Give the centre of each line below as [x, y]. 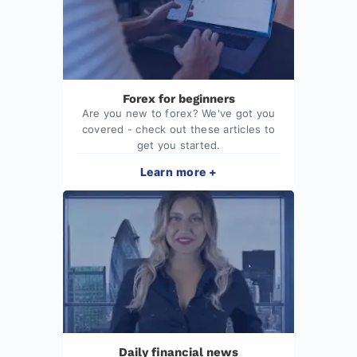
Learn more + [178, 171]
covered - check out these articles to [178, 129]
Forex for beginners [178, 98]
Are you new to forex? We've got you [178, 113]
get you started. [178, 145]
